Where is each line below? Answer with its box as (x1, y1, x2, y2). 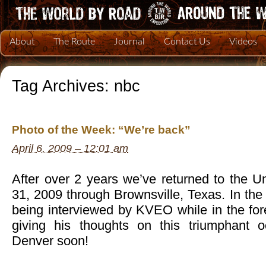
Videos (229, 37, 257, 46)
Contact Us (164, 37, 210, 46)
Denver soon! (12, 233, 88, 249)
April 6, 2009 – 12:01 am (12, 142, 128, 155)
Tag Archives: (12, 77, 114, 95)
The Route (53, 37, 95, 46)
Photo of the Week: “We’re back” (12, 123, 191, 137)
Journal (114, 37, 145, 46)
